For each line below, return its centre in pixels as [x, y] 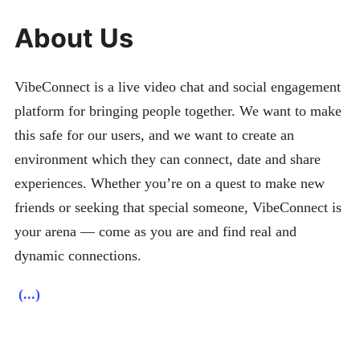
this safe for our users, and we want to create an [154, 135]
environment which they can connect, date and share [168, 159]
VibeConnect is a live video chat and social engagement [178, 86]
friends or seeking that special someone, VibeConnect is [178, 207]
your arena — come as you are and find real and [155, 231]
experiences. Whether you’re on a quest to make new [170, 183]
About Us [74, 38]
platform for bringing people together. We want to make [178, 110]
